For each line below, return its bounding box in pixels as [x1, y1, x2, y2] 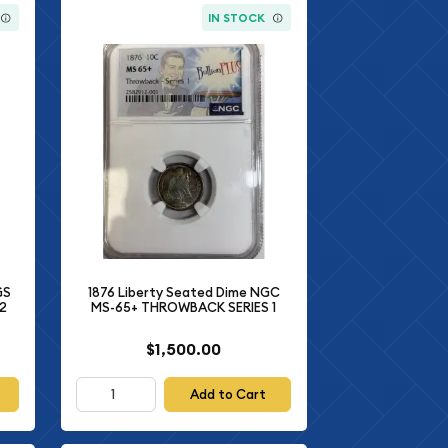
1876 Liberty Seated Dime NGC [87, 283, 280, 301]
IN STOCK [208, 10, 266, 25]
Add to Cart [189, 386, 266, 404]
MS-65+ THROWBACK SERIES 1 [91, 298, 277, 316]
